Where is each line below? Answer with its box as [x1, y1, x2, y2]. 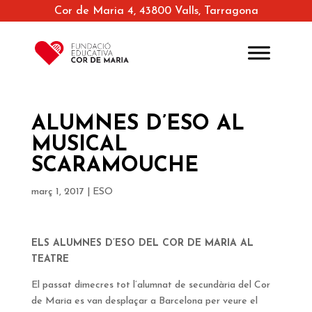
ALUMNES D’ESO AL [31, 114, 244, 136]
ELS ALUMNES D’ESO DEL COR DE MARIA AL [31, 238, 253, 249]
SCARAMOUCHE [31, 155, 198, 178]
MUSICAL [31, 134, 127, 157]
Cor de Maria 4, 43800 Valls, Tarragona [54, 6, 258, 17]
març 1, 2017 [31, 187, 84, 198]
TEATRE [31, 254, 69, 265]
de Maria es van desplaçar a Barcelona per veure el [31, 296, 258, 307]
